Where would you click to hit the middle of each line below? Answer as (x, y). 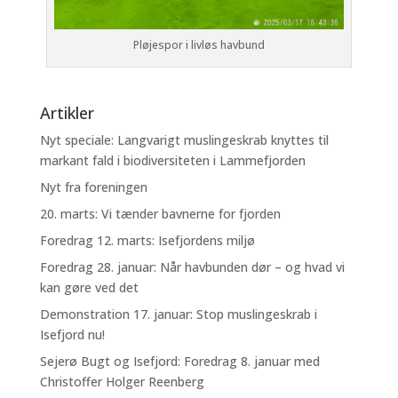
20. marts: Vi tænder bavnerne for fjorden (160, 213)
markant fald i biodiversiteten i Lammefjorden (172, 160)
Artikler (67, 112)
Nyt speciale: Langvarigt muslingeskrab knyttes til (184, 139)
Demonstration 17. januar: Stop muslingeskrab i (178, 314)
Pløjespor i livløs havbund (199, 44)
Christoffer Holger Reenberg (122, 381)
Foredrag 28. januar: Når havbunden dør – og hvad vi (192, 267)
